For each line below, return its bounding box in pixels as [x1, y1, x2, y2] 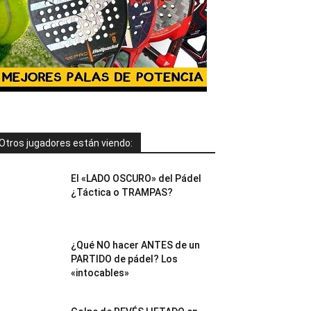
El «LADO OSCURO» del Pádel [71, 173, 201, 184]
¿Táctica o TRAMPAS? [71, 187, 173, 198]
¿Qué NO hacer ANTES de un [71, 239, 200, 251]
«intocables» [71, 267, 129, 278]
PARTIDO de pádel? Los [71, 253, 178, 264]
